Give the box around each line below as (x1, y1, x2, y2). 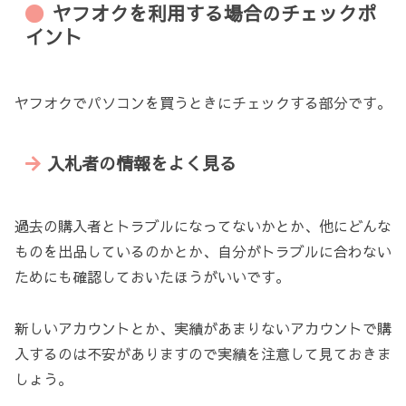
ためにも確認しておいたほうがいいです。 (14, 266, 290, 287)
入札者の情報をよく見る (47, 150, 237, 175)
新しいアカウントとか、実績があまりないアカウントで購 (14, 318, 391, 339)
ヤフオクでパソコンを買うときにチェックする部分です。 (14, 92, 391, 113)
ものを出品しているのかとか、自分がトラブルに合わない (14, 241, 391, 262)
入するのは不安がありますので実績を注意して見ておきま (14, 343, 391, 364)
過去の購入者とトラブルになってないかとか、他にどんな (14, 216, 391, 237)
